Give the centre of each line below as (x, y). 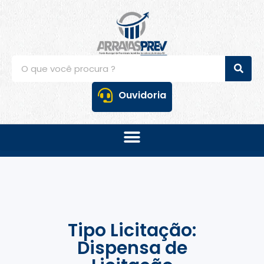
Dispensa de (132, 248)
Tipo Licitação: (132, 230)
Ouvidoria (142, 95)
